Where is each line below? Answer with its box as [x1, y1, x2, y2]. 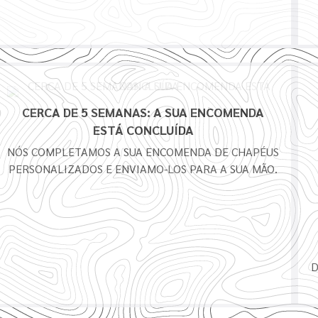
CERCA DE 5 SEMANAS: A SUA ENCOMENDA [22, 104, 265, 121]
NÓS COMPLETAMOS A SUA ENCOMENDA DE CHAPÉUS [7, 144, 280, 160]
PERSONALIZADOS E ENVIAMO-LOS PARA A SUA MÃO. [9, 161, 278, 177]
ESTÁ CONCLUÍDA [92, 121, 194, 138]
